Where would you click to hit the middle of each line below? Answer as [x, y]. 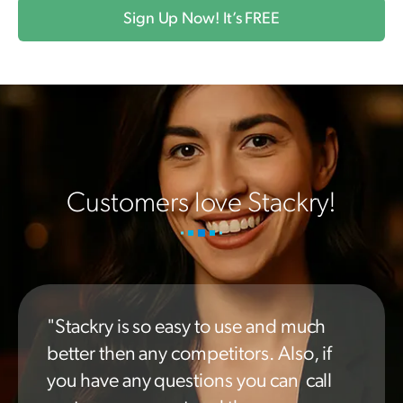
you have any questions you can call [190, 381]
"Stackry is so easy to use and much [187, 327]
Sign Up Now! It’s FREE [201, 19]
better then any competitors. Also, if [190, 354]
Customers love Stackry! [201, 203]
